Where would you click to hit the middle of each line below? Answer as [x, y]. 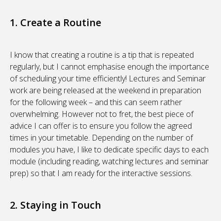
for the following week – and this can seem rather [96, 102]
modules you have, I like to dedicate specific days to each [109, 150]
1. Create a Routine [55, 23]
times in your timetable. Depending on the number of [101, 138]
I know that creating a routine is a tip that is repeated [102, 55]
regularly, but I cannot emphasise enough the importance [110, 67]
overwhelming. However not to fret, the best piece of [102, 114]
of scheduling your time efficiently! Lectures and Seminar [108, 79]
